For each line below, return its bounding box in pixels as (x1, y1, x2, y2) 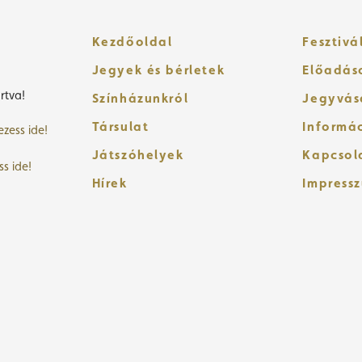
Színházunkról (91, 90, 189, 106)
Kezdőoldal (91, 33, 173, 49)
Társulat (91, 118, 149, 134)
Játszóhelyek (91, 146, 184, 162)
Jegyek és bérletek (91, 61, 225, 78)
